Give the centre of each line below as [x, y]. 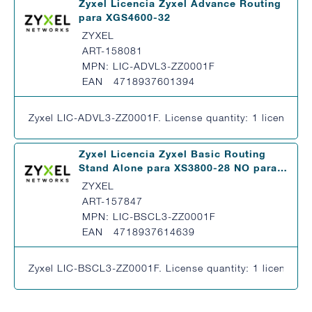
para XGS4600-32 [125, 17]
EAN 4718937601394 [139, 81]
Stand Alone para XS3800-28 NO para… [183, 167]
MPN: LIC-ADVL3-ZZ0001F [149, 66]
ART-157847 [112, 201]
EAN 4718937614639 [139, 232]
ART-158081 [112, 50]
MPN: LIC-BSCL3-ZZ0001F [149, 216]
